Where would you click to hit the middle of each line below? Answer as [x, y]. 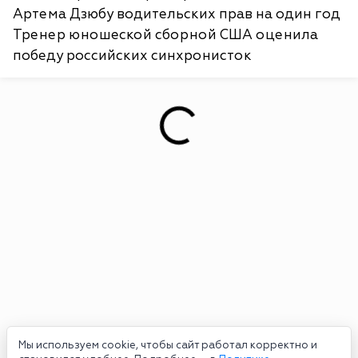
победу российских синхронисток [132, 56]
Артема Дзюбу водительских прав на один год [177, 14]
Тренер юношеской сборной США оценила [165, 35]
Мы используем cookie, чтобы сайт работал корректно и [168, 346]
